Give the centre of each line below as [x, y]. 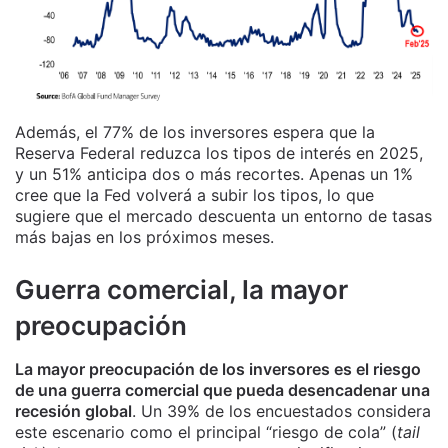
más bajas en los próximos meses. [144, 237]
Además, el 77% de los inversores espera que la [195, 132]
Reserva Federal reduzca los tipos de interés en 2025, [219, 153]
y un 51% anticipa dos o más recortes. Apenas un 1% [214, 174]
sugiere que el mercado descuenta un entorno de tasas [223, 216]
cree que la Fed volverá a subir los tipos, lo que [194, 195]
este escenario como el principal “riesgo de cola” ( [206, 432]
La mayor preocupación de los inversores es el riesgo [218, 369]
